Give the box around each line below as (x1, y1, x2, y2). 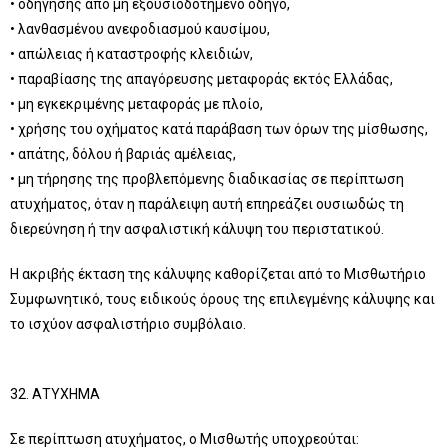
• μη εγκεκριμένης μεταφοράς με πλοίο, (10, 96, 263, 112)
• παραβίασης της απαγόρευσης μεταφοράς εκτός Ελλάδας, (10, 71, 393, 87)
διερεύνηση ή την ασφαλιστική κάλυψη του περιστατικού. (10, 221, 384, 237)
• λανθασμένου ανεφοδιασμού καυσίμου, (10, 21, 270, 37)
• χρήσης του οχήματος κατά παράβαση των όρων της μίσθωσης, (10, 121, 428, 137)
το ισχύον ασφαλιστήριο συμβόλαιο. (10, 316, 246, 332)
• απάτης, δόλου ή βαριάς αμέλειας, (10, 146, 236, 162)
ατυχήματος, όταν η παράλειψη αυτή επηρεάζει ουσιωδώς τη (10, 196, 404, 212)
